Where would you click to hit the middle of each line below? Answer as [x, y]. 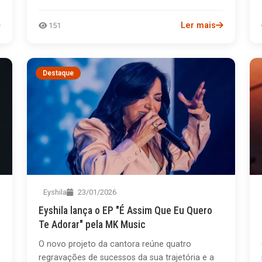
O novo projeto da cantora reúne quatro [115, 244]
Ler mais [198, 25]
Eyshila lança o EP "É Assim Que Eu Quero [126, 210]
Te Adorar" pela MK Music [92, 224]
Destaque [58, 73]
